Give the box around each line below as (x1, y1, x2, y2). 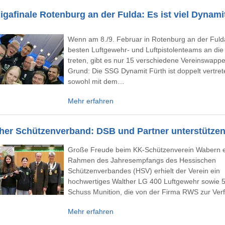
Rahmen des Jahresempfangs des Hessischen (68, 156, 216, 164)
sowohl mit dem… (68, 77, 125, 85)
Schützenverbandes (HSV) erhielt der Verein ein (68, 167, 220, 175)
